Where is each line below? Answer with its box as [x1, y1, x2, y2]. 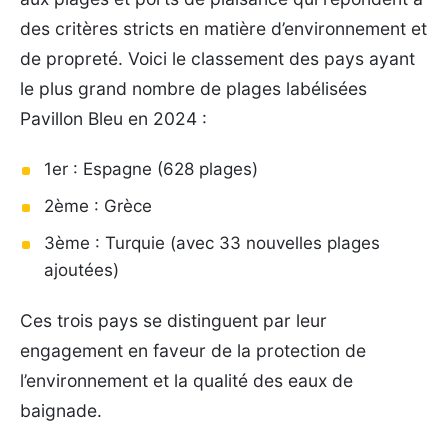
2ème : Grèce [44, 195, 152, 216]
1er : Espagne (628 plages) [44, 158, 258, 179]
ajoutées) [44, 259, 119, 280]
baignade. [20, 399, 102, 421]
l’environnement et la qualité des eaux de [20, 369, 353, 391]
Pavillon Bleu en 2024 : [20, 107, 207, 129]
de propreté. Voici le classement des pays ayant [20, 47, 415, 69]
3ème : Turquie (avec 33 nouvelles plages [44, 232, 380, 253]
